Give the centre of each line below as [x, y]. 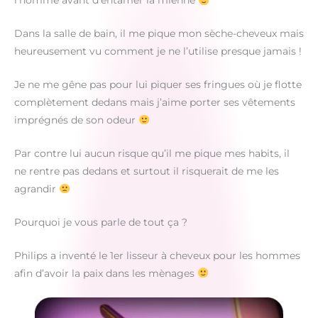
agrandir [37, 188]
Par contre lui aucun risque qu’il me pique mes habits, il [152, 153]
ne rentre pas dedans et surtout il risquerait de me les [147, 171]
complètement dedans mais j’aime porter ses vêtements [155, 102]
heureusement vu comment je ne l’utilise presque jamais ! [158, 51]
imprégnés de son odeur [76, 120]
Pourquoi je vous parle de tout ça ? [101, 222]
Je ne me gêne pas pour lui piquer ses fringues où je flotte [158, 84]
